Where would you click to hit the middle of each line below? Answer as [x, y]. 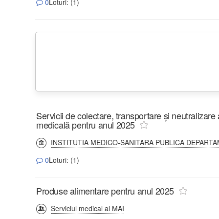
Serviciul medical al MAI [88, 208]
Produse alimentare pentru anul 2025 [105, 190]
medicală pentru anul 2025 [86, 124]
